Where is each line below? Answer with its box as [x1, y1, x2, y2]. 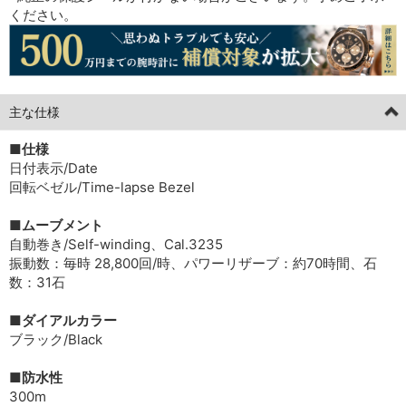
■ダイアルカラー [9, 311, 117, 329]
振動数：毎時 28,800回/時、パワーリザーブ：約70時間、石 [9, 254, 377, 272]
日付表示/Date [9, 159, 98, 177]
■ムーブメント [9, 216, 103, 234]
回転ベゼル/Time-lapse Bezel [9, 178, 195, 196]
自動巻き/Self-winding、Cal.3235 [9, 235, 223, 253]
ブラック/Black [9, 330, 102, 348]
